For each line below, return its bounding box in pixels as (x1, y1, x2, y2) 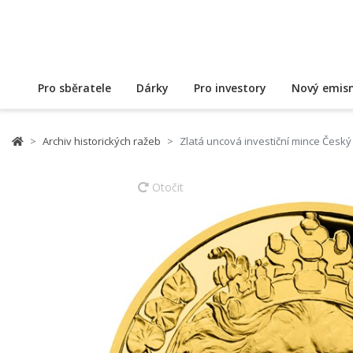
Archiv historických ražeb (43, 134, 161, 148)
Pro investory (194, 80, 266, 95)
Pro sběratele (38, 80, 111, 95)
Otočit (152, 180, 184, 195)
